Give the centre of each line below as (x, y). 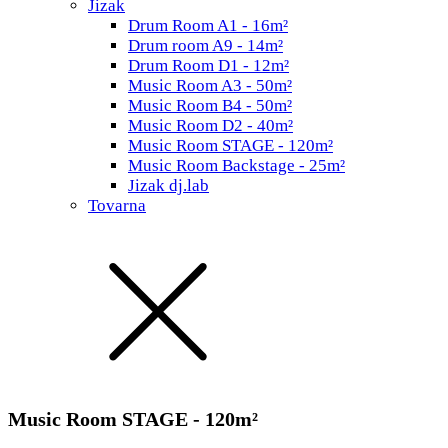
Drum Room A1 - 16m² (208, 25)
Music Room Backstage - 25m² (236, 165)
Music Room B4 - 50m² (210, 105)
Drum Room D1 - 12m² (208, 65)
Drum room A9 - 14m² (205, 45)
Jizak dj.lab (168, 185)
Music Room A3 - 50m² (210, 85)
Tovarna (117, 205)
